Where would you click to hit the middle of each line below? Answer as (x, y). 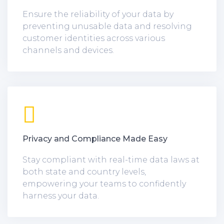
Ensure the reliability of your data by (98, 14)
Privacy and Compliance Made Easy (95, 138)
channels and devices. (68, 50)
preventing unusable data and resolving (107, 26)
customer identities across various (94, 38)
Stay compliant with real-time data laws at (111, 159)
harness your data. (61, 195)
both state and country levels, (84, 171)
